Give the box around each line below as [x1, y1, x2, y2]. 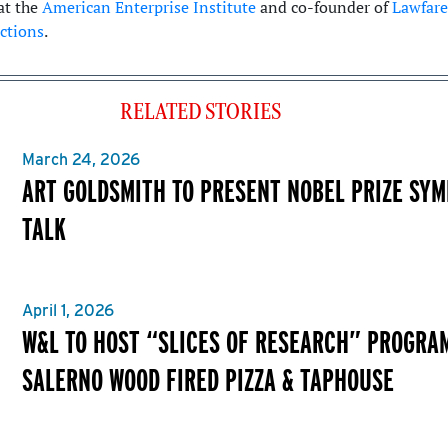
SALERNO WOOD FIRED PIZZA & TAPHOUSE [22, 359, 394, 399]
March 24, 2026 [22, 150, 140, 170]
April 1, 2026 [22, 300, 114, 320]
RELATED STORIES [119, 98, 281, 127]
